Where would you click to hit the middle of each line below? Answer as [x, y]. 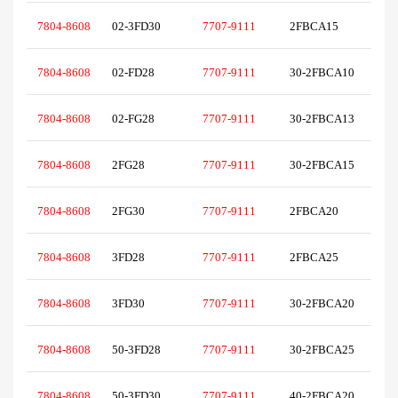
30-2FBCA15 [323, 165]
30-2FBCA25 [323, 350]
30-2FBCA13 [323, 119]
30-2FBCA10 [323, 73]
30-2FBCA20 [323, 304]
